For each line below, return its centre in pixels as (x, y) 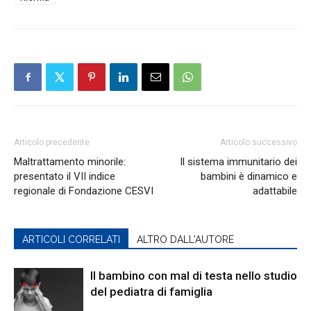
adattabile (275, 191)
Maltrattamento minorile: (70, 162)
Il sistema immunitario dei (238, 162)
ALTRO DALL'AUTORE (185, 239)
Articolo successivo (259, 142)
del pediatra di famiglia (151, 292)
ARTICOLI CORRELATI (71, 239)
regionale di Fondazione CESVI (84, 191)
